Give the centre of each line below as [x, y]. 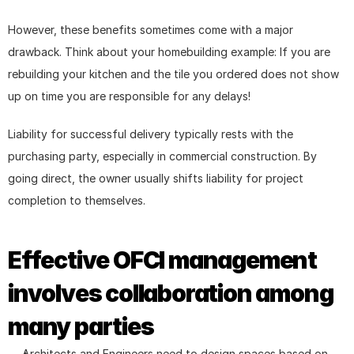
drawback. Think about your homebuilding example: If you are [169, 51]
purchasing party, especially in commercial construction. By [162, 156]
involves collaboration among [171, 293]
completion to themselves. [77, 200]
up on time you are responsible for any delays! [129, 96]
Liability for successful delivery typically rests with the [151, 134]
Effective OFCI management [162, 260]
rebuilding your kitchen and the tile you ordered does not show [173, 73]
